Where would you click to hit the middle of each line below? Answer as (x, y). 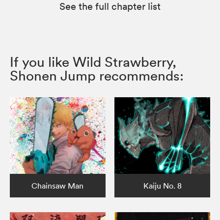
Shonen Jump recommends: (97, 75)
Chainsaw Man (58, 185)
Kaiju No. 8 (162, 185)
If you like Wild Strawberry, (93, 62)
